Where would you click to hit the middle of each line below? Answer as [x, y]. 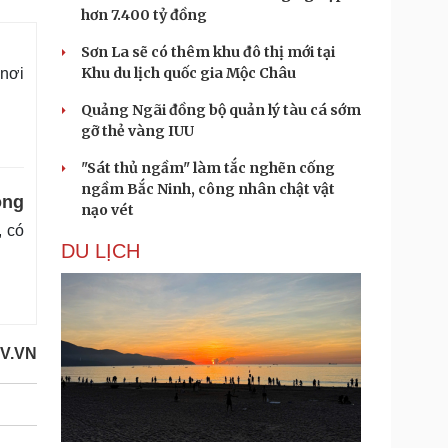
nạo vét [107, 210]
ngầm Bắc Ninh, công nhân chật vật [208, 189]
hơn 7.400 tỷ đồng [144, 15]
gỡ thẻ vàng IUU [137, 131]
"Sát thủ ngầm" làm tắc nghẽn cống [208, 168]
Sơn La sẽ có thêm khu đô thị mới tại [208, 52]
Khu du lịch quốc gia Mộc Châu [188, 73]
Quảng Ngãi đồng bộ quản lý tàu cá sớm [221, 110]
